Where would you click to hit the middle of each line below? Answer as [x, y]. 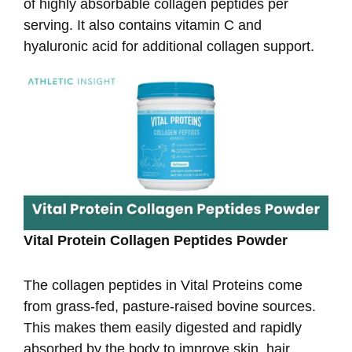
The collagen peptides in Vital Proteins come [163, 285]
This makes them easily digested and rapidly [163, 327]
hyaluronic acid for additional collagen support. [169, 46]
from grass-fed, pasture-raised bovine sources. [170, 306]
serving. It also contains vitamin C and [143, 25]
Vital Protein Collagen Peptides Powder [156, 240]
